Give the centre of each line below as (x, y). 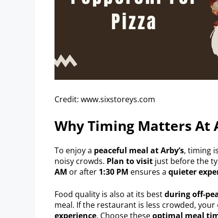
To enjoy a (74, 150)
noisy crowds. (81, 161)
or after (83, 172)
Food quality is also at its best (109, 194)
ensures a (148, 172)
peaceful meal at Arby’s (139, 150)
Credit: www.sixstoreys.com (105, 99)
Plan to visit (130, 161)
